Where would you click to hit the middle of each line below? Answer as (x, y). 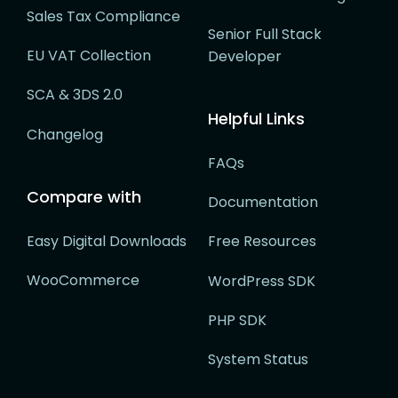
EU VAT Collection (89, 56)
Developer (245, 56)
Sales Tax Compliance (103, 16)
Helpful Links (256, 118)
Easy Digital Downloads (107, 241)
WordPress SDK (262, 281)
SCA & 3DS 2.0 (75, 95)
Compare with (84, 196)
